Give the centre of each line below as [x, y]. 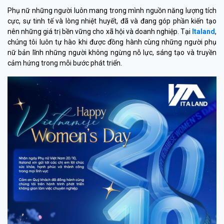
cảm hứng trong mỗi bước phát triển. [65, 63]
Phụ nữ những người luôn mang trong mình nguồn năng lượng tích [112, 10]
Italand [203, 31]
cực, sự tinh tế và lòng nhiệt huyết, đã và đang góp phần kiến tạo [112, 21]
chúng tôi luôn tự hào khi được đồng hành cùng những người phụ [112, 42]
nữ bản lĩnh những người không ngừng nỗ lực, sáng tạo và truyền [112, 52]
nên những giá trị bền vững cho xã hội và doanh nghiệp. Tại [100, 31]
